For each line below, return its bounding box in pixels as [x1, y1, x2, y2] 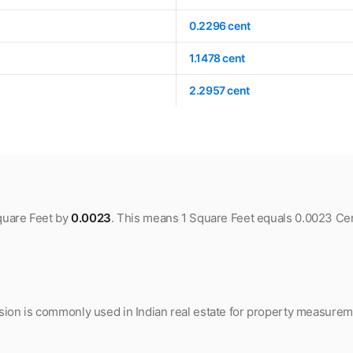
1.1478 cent [189, 50, 245, 65]
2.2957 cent [189, 83, 250, 97]
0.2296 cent [189, 18, 251, 32]
